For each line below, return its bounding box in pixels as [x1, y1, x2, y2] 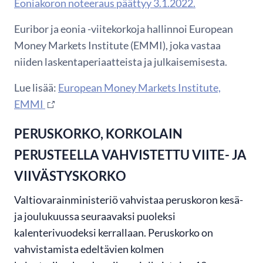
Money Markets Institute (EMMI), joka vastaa [14, 39, 221, 52]
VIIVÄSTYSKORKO [14, 168, 126, 184]
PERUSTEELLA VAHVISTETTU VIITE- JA [14, 147, 247, 163]
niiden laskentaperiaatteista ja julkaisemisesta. [14, 55, 229, 69]
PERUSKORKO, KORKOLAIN [14, 126, 183, 142]
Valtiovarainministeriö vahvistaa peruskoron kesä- [14, 193, 243, 207]
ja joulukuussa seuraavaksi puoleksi [14, 210, 176, 223]
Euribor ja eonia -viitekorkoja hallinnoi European [14, 22, 233, 36]
